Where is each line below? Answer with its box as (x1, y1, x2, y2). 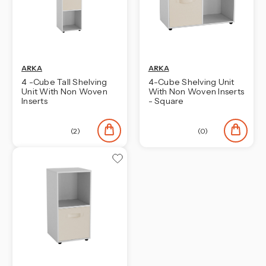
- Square (148, 95, 184, 106)
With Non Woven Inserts (148, 85, 244, 97)
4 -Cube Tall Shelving (21, 76, 107, 87)
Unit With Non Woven (21, 85, 107, 97)
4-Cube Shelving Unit (148, 76, 235, 87)
